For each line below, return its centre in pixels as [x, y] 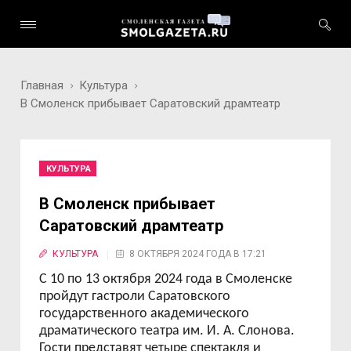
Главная [42, 85]
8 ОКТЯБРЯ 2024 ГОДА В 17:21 [198, 254]
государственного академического [145, 314]
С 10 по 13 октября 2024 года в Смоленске [166, 279]
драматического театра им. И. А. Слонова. [167, 331]
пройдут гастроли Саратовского [135, 297]
